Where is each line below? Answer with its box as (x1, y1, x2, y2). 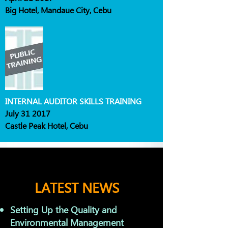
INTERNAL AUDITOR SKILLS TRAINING (5, 96, 141, 106)
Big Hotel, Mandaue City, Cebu (5, 5, 111, 15)
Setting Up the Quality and (10, 203, 117, 216)
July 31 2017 (5, 108, 50, 119)
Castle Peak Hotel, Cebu (5, 120, 88, 131)
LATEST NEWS (34, 178, 119, 196)
